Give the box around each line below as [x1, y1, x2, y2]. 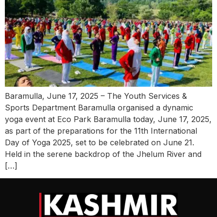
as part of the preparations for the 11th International [5, 125, 197, 136]
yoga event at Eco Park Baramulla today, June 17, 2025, [5, 114, 212, 124]
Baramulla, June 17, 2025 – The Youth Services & [5, 91, 187, 101]
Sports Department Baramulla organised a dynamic [5, 102, 193, 112]
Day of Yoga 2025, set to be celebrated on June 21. [5, 137, 194, 147]
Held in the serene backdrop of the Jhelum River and [5, 149, 201, 159]
